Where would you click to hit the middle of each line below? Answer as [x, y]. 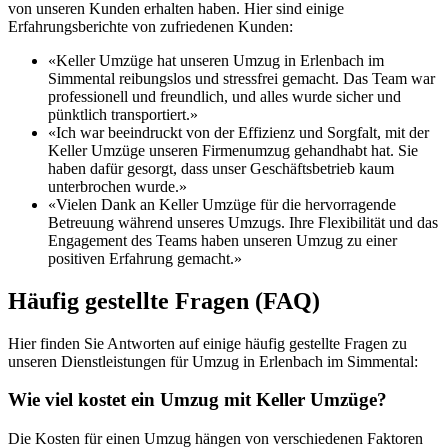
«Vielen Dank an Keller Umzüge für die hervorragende [222, 204]
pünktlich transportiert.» [123, 114]
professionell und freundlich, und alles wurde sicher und [224, 96]
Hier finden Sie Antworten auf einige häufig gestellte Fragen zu [207, 343]
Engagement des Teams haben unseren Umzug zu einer [222, 240]
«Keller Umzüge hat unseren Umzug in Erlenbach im [216, 60]
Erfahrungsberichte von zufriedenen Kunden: [150, 26]
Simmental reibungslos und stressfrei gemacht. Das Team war [241, 78]
